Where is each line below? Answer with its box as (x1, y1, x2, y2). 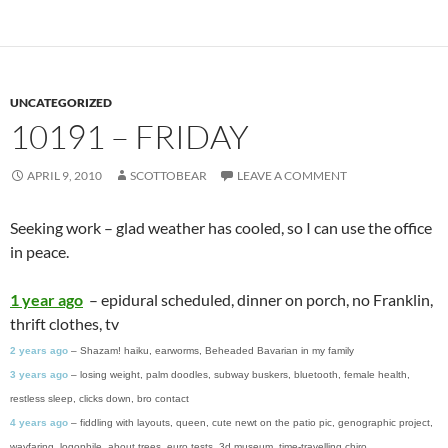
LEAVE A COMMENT (237, 168, 347, 184)
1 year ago (10, 290, 83, 310)
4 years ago (10, 417, 68, 429)
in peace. (10, 242, 69, 262)
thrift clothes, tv (10, 314, 119, 334)
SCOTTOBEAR (130, 168, 207, 184)
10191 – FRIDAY (10, 116, 249, 158)
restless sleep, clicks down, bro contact (10, 393, 189, 405)
